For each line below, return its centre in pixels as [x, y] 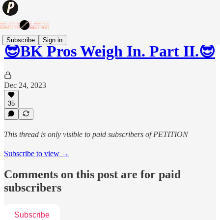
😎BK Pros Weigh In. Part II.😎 [110, 51]
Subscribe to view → [37, 153]
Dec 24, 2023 [25, 85]
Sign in [53, 40]
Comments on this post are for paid [92, 174]
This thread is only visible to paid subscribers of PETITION [96, 134]
